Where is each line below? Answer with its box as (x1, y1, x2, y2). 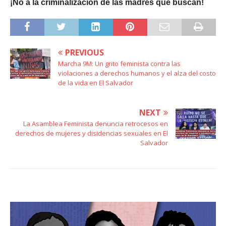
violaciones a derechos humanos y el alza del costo (58, 68, 216, 78)
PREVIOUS (65, 46, 104, 58)
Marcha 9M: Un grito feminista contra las (58, 59, 181, 68)
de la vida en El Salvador (58, 78, 133, 87)
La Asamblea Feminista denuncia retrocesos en (23, 119, 168, 128)
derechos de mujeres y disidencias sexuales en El (15, 128, 168, 138)
